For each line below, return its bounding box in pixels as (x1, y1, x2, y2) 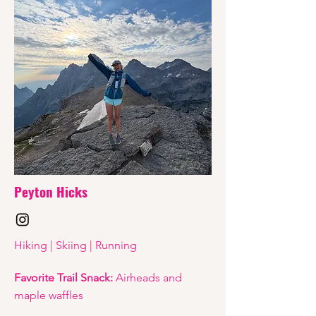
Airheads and (113, 271, 182, 285)
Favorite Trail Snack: (14, 271, 113, 285)
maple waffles (14, 288, 83, 303)
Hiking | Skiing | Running (14, 238, 137, 253)
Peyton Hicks (14, 181, 87, 202)
